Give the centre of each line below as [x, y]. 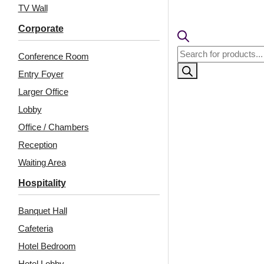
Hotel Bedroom [47, 246]
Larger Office [43, 92]
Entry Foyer [41, 74]
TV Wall [33, 8]
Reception [37, 145]
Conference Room [53, 57]
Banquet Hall [42, 211]
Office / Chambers [53, 127]
